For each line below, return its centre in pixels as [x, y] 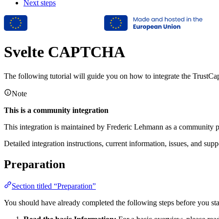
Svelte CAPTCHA [65, 52]
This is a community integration [56, 110]
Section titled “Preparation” [54, 186]
